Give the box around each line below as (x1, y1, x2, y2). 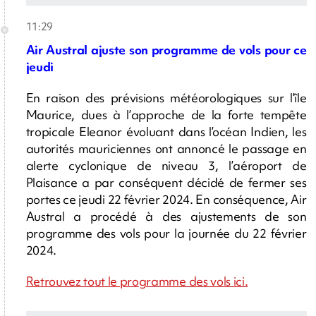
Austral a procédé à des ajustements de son (25, 207, 307, 224)
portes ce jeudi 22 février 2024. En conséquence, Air (25, 190, 307, 207)
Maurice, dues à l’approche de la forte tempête (25, 106, 307, 123)
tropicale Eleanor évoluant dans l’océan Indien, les (25, 123, 307, 140)
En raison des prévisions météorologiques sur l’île (25, 89, 307, 106)
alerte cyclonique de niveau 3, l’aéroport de (25, 157, 307, 174)
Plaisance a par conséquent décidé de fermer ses (25, 174, 307, 190)
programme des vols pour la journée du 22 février (25, 224, 307, 241)
